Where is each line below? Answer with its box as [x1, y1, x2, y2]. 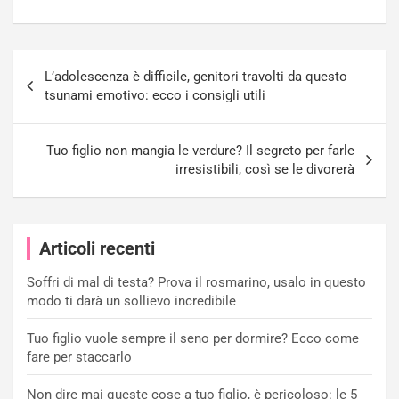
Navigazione [12, 49, 134, 76]
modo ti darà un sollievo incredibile [27, 292, 236, 309]
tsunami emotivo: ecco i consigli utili [45, 86, 265, 103]
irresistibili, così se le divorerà [175, 160, 354, 177]
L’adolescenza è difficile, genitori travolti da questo [45, 68, 347, 85]
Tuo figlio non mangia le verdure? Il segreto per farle [46, 142, 354, 159]
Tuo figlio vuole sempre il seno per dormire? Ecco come [27, 330, 359, 346]
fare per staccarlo [27, 348, 132, 365]
